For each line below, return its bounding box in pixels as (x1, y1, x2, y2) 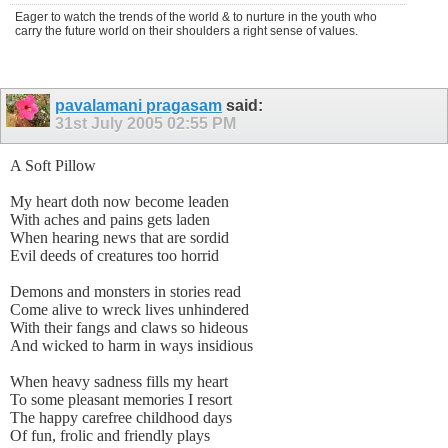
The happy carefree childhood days (10, 409, 232, 427)
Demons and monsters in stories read (10, 283, 241, 301)
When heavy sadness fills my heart (10, 373, 228, 391)
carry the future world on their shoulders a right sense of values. (15, 23, 358, 38)
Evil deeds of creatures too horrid (10, 247, 219, 265)
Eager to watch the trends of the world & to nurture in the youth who (15, 9, 377, 24)
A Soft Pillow (10, 157, 96, 175)
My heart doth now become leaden (10, 193, 229, 211)
